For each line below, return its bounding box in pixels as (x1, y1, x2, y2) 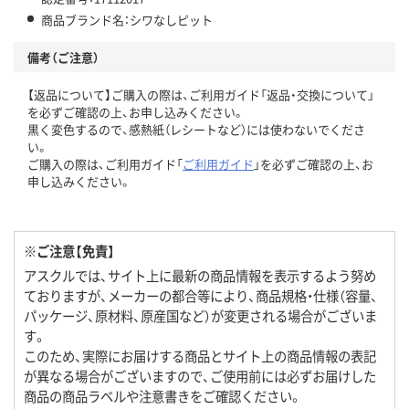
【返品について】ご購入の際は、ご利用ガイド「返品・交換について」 (27, 86, 374, 104)
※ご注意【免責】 (24, 241, 115, 261)
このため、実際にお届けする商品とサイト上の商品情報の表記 (24, 346, 376, 366)
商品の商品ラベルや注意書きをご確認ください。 (24, 386, 302, 406)
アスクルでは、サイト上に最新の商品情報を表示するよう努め (24, 266, 376, 286)
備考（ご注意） (27, 48, 100, 67)
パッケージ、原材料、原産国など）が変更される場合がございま (24, 306, 377, 326)
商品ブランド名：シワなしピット (41, 11, 213, 29)
